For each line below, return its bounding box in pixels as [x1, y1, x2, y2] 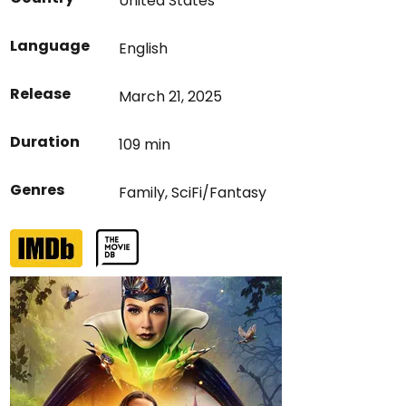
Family [119, 182, 166, 203]
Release [10, 83, 72, 104]
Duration [10, 131, 81, 152]
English [119, 38, 169, 59]
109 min [119, 134, 171, 155]
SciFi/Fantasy [171, 182, 267, 203]
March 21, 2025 [119, 86, 223, 107]
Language [10, 35, 91, 56]
